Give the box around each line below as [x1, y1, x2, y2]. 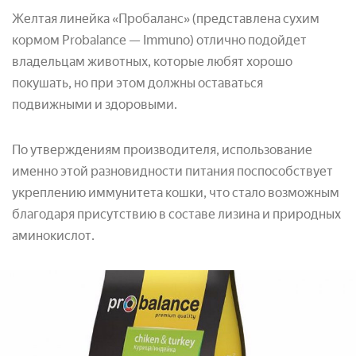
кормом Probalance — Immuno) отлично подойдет [12, 33, 307, 48]
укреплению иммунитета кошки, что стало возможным [12, 185, 339, 201]
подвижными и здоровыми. [12, 97, 177, 113]
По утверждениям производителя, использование [12, 142, 312, 158]
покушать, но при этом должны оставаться [12, 75, 263, 91]
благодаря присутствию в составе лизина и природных [12, 207, 341, 222]
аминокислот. [12, 228, 95, 244]
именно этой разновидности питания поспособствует [12, 164, 333, 180]
